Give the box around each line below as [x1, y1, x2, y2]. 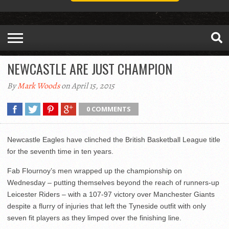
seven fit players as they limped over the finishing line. [7, 214, 181, 222]
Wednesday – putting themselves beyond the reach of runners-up [7, 178, 219, 187]
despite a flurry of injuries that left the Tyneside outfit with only [7, 202, 206, 211]
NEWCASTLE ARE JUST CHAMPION [7, 59, 172, 79]
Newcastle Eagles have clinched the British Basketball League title [7, 135, 220, 144]
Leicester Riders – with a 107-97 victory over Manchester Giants [7, 190, 215, 199]
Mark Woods [17, 80, 60, 92]
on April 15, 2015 [60, 80, 114, 92]
